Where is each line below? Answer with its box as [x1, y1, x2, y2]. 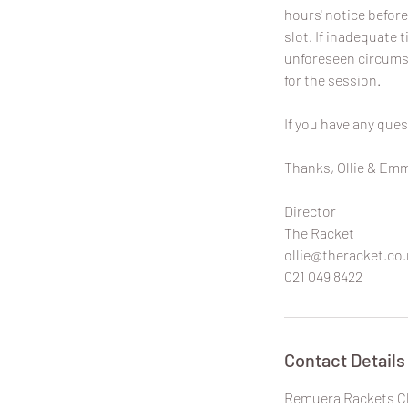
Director [284, 201, 336, 219]
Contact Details [284, 348, 405, 371]
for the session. [284, 70, 381, 88]
